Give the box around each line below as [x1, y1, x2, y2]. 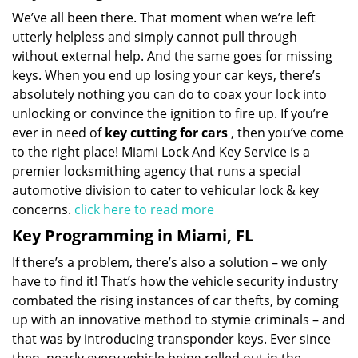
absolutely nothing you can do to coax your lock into [12, 86, 327, 103]
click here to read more [74, 201, 214, 218]
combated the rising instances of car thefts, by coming [12, 292, 339, 309]
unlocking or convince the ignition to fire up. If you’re [12, 105, 328, 122]
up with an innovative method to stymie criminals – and [12, 311, 345, 328]
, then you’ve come [228, 124, 344, 141]
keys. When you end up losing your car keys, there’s [12, 66, 321, 84]
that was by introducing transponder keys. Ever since [12, 330, 331, 348]
